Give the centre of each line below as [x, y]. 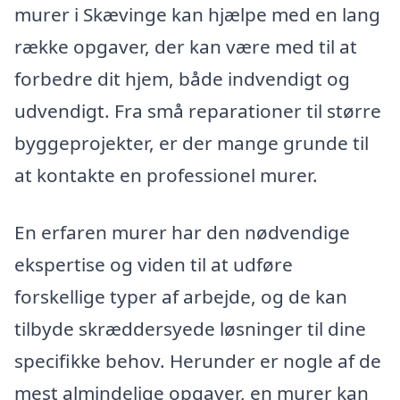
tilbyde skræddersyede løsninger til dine [190, 328]
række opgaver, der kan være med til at [186, 46]
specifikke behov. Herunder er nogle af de [198, 360]
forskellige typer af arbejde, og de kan [181, 296]
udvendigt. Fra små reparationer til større [198, 110]
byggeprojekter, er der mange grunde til [192, 142]
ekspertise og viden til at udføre [154, 264]
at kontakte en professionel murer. [166, 175]
